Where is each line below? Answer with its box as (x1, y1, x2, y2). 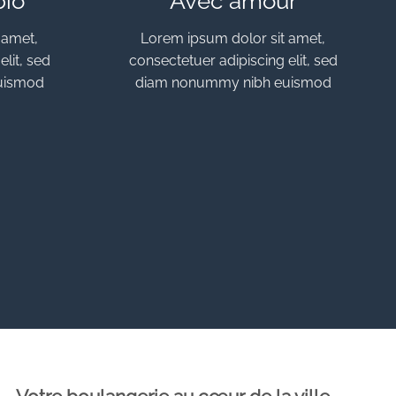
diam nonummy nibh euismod (134, 73, 331, 91)
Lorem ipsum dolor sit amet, (141, 29, 325, 47)
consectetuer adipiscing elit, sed (128, 51, 338, 69)
